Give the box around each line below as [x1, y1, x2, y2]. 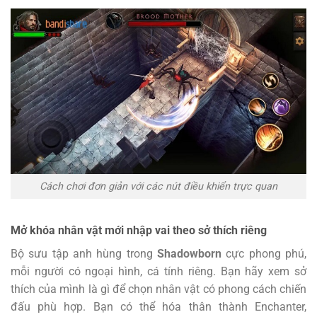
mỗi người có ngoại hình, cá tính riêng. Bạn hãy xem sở [11, 264, 306, 278]
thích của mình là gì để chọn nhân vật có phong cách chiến [11, 282, 306, 296]
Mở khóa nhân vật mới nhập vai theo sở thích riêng [11, 223, 267, 237]
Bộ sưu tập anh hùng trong [11, 246, 157, 260]
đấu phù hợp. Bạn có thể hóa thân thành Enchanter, [11, 299, 306, 313]
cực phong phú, [221, 246, 306, 260]
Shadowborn [157, 246, 221, 260]
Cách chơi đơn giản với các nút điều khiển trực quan [40, 180, 277, 193]
